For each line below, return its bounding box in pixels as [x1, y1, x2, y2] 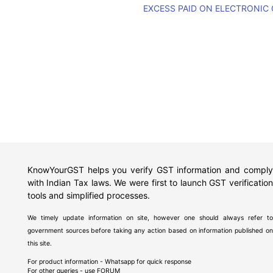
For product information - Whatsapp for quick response [27, 258, 191, 266]
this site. [27, 239, 52, 247]
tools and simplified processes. [27, 190, 150, 200]
